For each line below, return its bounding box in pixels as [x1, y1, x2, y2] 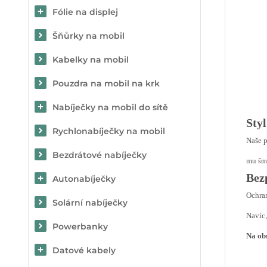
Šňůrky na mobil [52, 30, 125, 41]
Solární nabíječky [52, 197, 128, 208]
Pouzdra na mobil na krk [52, 78, 160, 89]
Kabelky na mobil [52, 54, 129, 65]
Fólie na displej [52, 7, 118, 17]
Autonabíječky [52, 173, 116, 184]
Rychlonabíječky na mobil [52, 126, 165, 136]
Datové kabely [52, 245, 116, 256]
